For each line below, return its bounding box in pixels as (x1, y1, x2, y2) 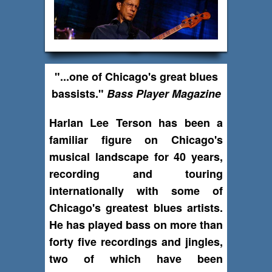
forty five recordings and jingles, (49, 234, 223, 250)
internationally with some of (49, 183, 223, 199)
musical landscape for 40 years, (49, 149, 223, 165)
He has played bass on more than (49, 217, 223, 233)
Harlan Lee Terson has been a (49, 115, 223, 131)
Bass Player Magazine (106, 86, 221, 102)
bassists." (51, 86, 107, 102)
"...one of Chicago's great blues (54, 69, 218, 85)
